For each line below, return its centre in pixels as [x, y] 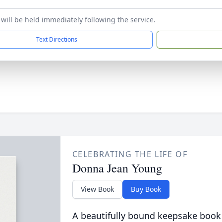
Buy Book [146, 189]
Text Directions [57, 39]
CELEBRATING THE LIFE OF [130, 154]
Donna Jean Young [117, 168]
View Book [97, 189]
